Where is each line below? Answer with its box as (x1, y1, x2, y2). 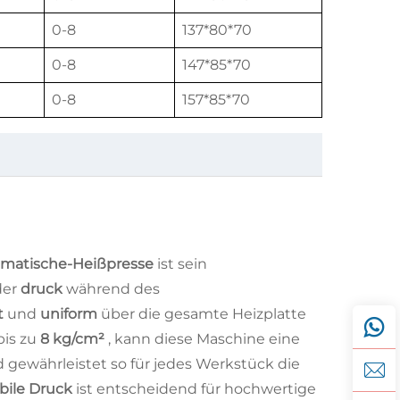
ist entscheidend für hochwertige (76, 379, 316, 397)
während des (66, 279, 160, 297)
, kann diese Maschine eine (108, 329, 300, 347)
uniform (40, 304, 101, 322)
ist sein (157, 254, 207, 272)
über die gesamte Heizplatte (101, 304, 306, 322)
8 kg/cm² (40, 329, 108, 347)
